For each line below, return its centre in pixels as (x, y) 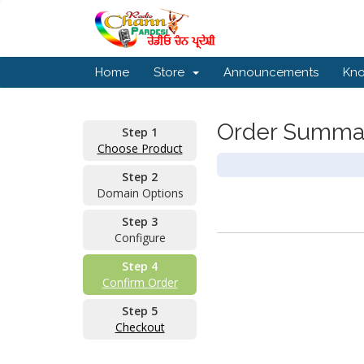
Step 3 (140, 221)
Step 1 (140, 132)
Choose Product (140, 148)
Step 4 (140, 266)
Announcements (271, 72)
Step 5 (140, 311)
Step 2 (140, 177)
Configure (140, 238)
